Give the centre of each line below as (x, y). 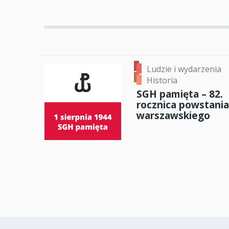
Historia (162, 81)
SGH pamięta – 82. (180, 94)
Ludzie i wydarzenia (184, 69)
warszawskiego (173, 116)
